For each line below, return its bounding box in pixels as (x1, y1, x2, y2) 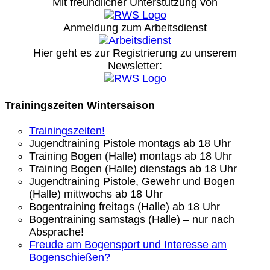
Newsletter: (108, 59, 162, 72)
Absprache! (29, 226, 84, 239)
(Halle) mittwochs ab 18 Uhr (29, 188, 163, 201)
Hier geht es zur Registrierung (33, 46, 177, 59)
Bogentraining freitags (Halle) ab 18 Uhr (29, 201, 220, 213)
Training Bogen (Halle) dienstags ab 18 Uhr (29, 163, 237, 175)
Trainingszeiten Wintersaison (5, 99, 155, 112)
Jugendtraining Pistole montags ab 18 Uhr (29, 137, 231, 150)
